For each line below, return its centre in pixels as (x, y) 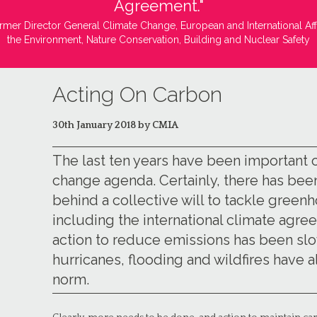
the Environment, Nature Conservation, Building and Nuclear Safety (158, 40)
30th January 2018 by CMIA (115, 125)
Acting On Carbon (137, 94)
